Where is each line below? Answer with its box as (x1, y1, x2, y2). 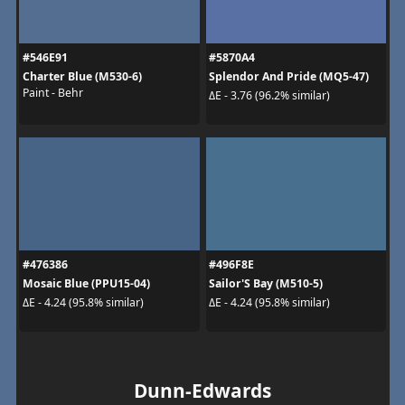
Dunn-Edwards (134, 377, 271, 403)
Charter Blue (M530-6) (22, 68, 142, 84)
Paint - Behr (22, 84, 83, 100)
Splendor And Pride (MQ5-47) (209, 68, 369, 84)
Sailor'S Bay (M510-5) (209, 275, 323, 291)
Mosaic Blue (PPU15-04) (22, 275, 150, 291)
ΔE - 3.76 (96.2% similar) (209, 88, 330, 104)
